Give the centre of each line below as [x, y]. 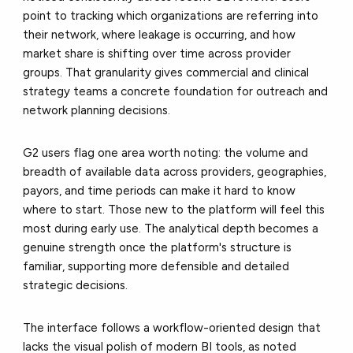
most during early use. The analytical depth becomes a [171, 228]
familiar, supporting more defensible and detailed [156, 266]
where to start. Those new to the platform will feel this [174, 209]
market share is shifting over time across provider [157, 53]
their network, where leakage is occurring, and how [160, 34]
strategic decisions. [76, 285]
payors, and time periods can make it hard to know [160, 190]
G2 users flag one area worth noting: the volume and [166, 152]
